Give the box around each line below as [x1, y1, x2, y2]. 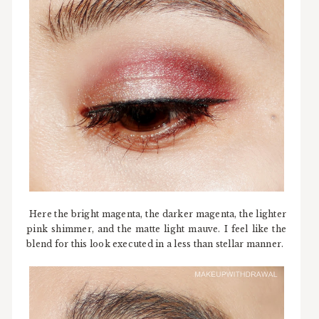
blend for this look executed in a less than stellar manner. [26, 238, 284, 249]
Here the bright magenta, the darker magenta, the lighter [26, 208, 287, 219]
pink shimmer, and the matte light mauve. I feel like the [26, 223, 287, 234]
